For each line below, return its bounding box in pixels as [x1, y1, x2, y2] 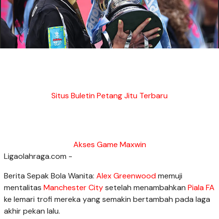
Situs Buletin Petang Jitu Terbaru [51, 90, 168, 101]
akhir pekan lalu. [4, 205, 60, 216]
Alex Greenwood [96, 170, 156, 181]
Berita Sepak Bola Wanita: [4, 170, 96, 181]
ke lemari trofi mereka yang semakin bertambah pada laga [4, 194, 210, 204]
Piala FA [188, 182, 215, 193]
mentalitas [4, 182, 44, 193]
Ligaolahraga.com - [4, 151, 72, 161]
